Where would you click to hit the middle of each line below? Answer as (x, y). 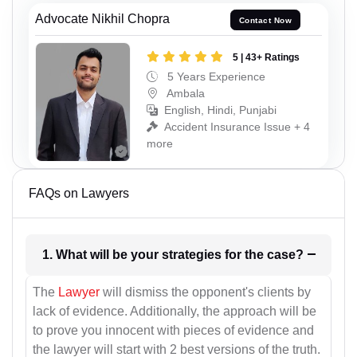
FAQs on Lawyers (79, 193)
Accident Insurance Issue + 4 (237, 126)
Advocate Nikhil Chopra (102, 19)
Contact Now (265, 20)
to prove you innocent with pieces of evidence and (173, 331)
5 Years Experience (215, 76)
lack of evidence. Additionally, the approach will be (175, 312)
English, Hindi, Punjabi (220, 110)
